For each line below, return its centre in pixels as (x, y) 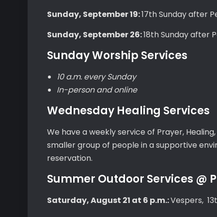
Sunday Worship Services (117, 55)
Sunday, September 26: (95, 35)
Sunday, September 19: (94, 14)
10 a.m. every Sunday (96, 77)
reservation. (70, 158)
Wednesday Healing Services (128, 111)
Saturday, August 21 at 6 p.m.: (109, 200)
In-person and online (97, 90)
